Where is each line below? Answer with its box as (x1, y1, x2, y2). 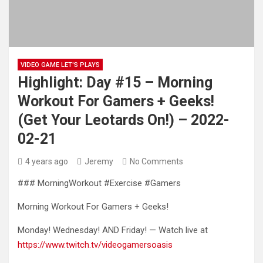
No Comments (130, 157, 183, 166)
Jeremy (85, 157, 113, 166)
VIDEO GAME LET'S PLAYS (21, 61, 100, 69)
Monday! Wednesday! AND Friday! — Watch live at (18, 225, 208, 235)
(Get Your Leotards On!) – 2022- (18, 112, 230, 129)
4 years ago (25, 157, 68, 166)
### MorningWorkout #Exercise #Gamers (18, 178, 181, 188)
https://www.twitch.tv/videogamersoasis (18, 240, 173, 250)
